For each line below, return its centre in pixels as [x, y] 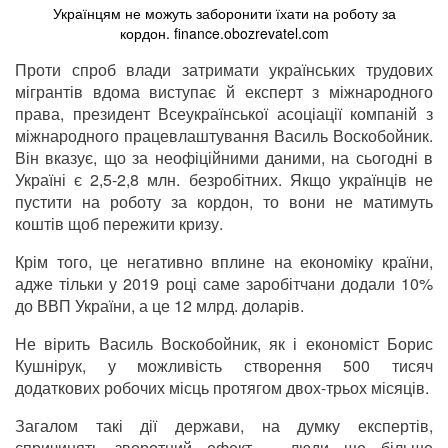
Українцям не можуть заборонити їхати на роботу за [224, 13]
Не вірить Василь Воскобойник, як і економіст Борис [224, 344]
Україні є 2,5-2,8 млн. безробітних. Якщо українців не [224, 180]
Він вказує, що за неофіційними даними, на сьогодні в [224, 158]
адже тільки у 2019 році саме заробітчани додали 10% [224, 284]
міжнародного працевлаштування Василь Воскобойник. [224, 136]
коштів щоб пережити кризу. [119, 224]
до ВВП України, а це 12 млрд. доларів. [159, 306]
